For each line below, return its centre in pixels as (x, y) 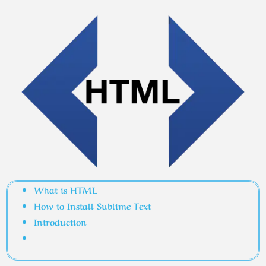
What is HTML (65, 189)
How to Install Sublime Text (94, 205)
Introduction (60, 221)
